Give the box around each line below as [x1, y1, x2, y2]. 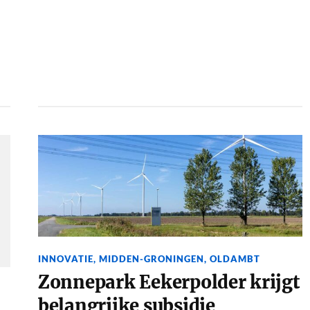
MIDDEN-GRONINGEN [98, 253, 204, 264]
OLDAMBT [209, 253, 260, 264]
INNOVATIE [37, 253, 93, 264]
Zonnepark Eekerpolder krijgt [37, 271, 300, 293]
